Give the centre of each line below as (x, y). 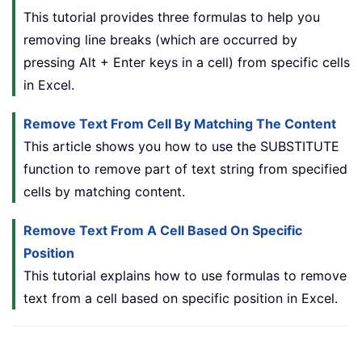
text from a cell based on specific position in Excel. (181, 299)
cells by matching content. (104, 192)
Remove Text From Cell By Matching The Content (180, 124)
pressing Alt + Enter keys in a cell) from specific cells (187, 63)
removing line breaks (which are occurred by (160, 40)
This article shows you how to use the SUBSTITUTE (181, 147)
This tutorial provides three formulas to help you (172, 17)
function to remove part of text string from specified (185, 169)
